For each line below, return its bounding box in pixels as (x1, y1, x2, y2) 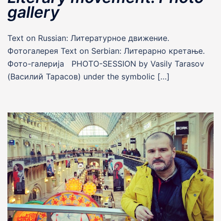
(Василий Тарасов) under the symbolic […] (7, 72, 170, 82)
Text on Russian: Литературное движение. (7, 33, 169, 43)
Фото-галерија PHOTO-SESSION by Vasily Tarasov (7, 59, 204, 69)
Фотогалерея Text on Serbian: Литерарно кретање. (7, 46, 205, 56)
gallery (7, 2, 59, 22)
